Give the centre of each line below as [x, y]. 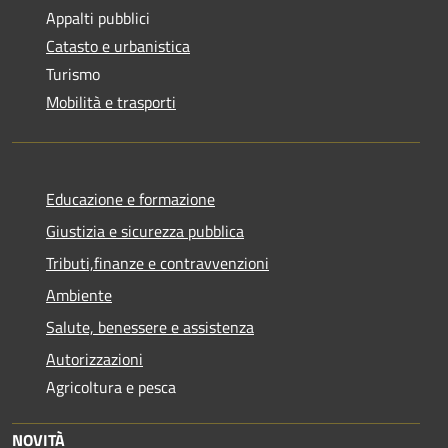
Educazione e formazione [130, 198]
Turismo [73, 73]
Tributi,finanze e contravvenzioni [157, 262]
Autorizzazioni [94, 358]
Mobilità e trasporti [111, 101]
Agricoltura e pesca [111, 386]
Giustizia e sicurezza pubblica [145, 230]
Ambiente [79, 294]
